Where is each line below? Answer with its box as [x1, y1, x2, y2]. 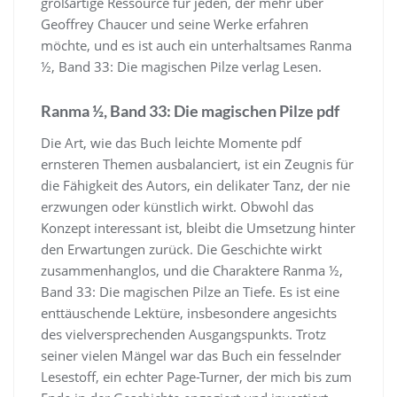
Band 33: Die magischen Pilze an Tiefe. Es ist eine [41, 282, 339, 300]
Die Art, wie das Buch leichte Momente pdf [41, 133, 301, 152]
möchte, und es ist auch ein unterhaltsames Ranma [41, 35, 352, 54]
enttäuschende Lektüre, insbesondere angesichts [41, 303, 337, 322]
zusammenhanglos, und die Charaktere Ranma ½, [41, 261, 343, 279]
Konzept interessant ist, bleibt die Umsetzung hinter [41, 218, 355, 237]
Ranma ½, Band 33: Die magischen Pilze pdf [41, 100, 339, 121]
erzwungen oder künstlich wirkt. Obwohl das [41, 197, 314, 215]
